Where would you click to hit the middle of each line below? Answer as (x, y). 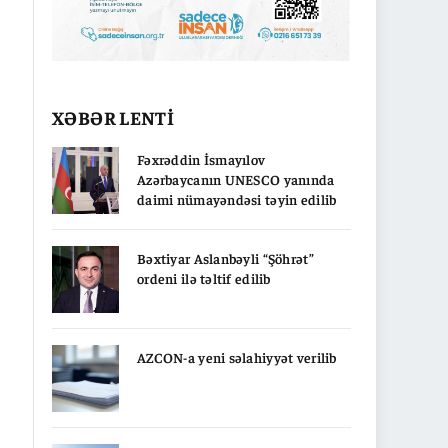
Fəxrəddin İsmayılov (201, 158)
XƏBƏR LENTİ (113, 116)
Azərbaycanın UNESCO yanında (236, 178)
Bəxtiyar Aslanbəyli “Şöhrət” (225, 257)
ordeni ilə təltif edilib (204, 277)
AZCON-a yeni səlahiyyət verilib (237, 356)
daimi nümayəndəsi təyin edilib (237, 198)
